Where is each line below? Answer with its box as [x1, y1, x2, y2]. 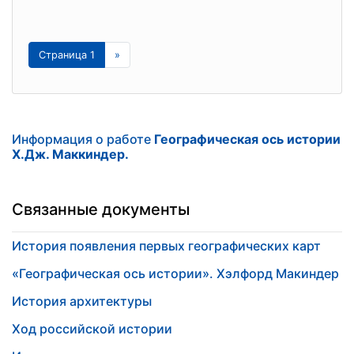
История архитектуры [12, 293, 152, 309]
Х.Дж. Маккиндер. [12, 146, 129, 162]
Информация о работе [12, 131, 154, 147]
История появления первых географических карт [12, 238, 321, 254]
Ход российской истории [12, 321, 172, 337]
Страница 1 [39, 49, 95, 61]
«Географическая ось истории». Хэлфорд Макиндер [12, 265, 339, 281]
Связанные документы [12, 200, 190, 219]
